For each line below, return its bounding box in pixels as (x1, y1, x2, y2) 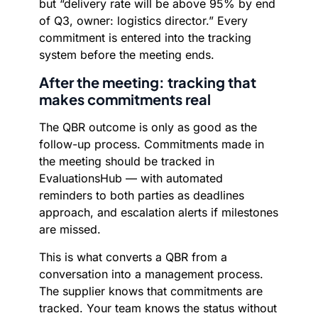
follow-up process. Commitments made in (39, 137, 264, 151)
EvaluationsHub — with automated (39, 171, 223, 185)
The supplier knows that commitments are (39, 284, 263, 298)
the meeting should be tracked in (39, 154, 214, 168)
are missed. (39, 222, 101, 236)
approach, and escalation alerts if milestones (39, 205, 278, 219)
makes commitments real (39, 90, 211, 108)
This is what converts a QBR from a (39, 250, 227, 264)
